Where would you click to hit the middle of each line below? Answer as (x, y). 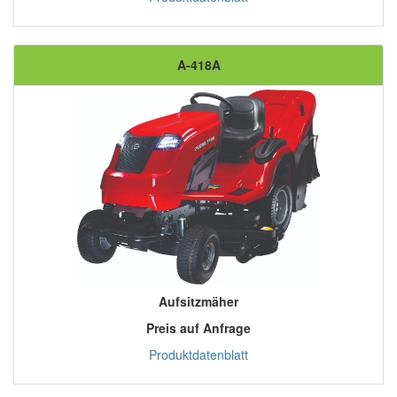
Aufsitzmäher (198, 302)
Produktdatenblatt (198, 355)
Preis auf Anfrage (198, 328)
